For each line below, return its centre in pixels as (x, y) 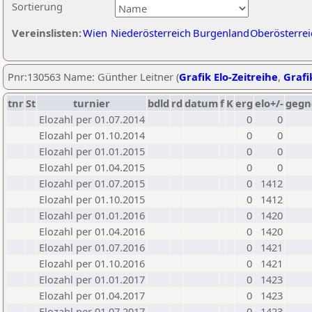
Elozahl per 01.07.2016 (92, 247)
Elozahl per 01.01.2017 (92, 279)
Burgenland (221, 33)
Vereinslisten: (47, 33)
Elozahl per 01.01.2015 (92, 151)
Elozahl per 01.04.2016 (92, 231)
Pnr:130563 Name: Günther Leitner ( (93, 77)
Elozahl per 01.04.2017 (92, 295)
